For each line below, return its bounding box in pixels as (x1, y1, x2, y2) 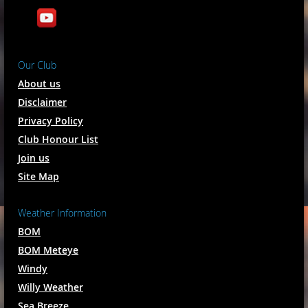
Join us (18, 151, 49, 165)
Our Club (18, 58, 56, 72)
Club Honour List (18, 133, 98, 146)
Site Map (18, 170, 59, 184)
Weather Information (18, 206, 107, 220)
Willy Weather (18, 280, 83, 294)
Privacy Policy (18, 114, 83, 128)
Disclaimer (18, 96, 67, 109)
